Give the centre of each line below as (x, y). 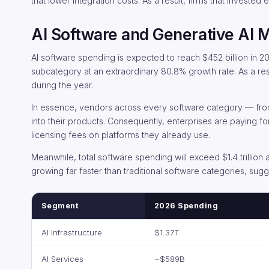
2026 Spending (186, 206)
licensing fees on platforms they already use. (121, 135)
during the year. (62, 85)
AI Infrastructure (72, 232)
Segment (60, 206)
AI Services (62, 259)
